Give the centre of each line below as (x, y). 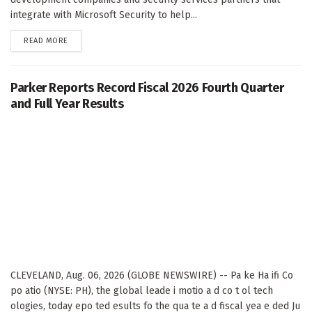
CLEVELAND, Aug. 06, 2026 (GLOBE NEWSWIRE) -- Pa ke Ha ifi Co (152, 275)
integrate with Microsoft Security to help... (104, 15)
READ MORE (46, 40)
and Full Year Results (67, 103)
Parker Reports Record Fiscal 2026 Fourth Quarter (147, 87)
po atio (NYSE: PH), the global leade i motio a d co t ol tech (142, 290)
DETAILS (81, 40)
